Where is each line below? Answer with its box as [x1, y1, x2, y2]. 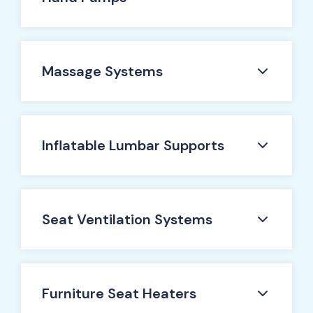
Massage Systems [42, 62, 163, 80]
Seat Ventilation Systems [42, 210, 212, 228]
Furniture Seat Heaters [42, 284, 196, 303]
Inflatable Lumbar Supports [42, 136, 224, 154]
